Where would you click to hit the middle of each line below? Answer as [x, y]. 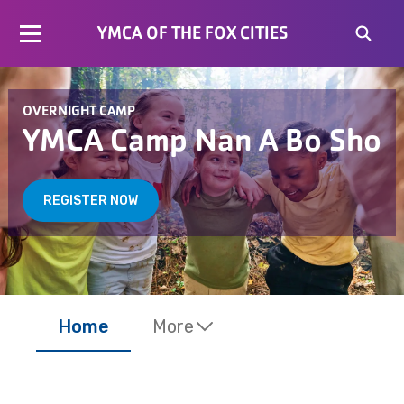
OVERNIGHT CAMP [79, 110]
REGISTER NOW [91, 200]
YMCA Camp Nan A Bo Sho [202, 139]
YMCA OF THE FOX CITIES [192, 33]
